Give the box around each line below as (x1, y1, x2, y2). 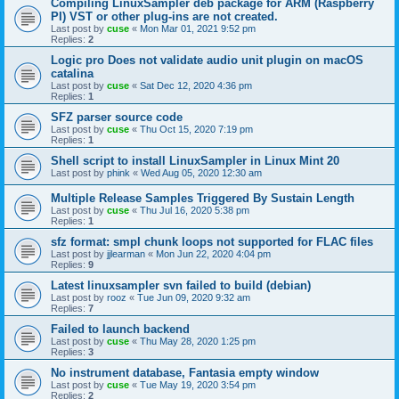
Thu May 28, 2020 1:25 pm (140, 336, 256, 346)
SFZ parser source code (51, 110, 183, 124)
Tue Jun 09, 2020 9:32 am (137, 292, 250, 303)
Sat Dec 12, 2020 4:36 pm (140, 80, 252, 91)
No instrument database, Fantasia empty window (51, 366, 319, 379)
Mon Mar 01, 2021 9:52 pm (140, 23, 256, 34)
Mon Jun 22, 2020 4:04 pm (156, 248, 271, 259)
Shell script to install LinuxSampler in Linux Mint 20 (51, 154, 339, 167)
